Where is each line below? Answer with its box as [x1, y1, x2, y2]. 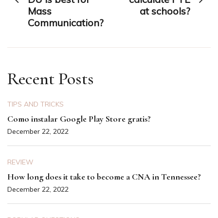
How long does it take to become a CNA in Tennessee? [7, 171, 201, 182]
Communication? [28, 16, 104, 29]
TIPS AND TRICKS [7, 99, 64, 109]
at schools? [140, 4, 190, 17]
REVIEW [7, 157, 34, 166]
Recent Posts [7, 68, 94, 89]
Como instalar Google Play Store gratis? [7, 113, 151, 124]
